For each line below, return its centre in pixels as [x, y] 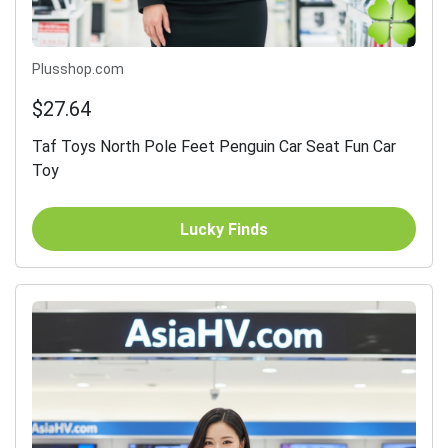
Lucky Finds [224, 229]
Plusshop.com [78, 69]
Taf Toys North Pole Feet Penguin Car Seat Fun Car [214, 147]
